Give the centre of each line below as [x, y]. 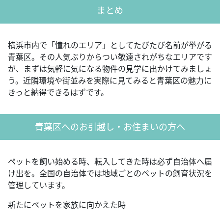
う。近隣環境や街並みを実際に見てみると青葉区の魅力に [110, 80]
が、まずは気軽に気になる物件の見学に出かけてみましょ [110, 69]
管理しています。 [39, 185]
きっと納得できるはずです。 [58, 92]
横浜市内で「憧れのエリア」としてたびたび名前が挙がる [110, 45]
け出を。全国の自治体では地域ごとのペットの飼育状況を [110, 173]
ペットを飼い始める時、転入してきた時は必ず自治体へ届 [110, 161]
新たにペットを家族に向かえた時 [67, 205]
